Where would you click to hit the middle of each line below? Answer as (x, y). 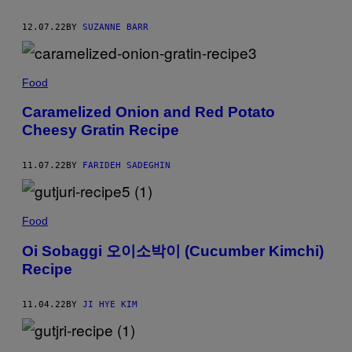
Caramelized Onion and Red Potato (148, 112)
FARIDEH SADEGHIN (126, 166)
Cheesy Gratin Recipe (101, 130)
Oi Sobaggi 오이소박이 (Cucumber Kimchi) (173, 251)
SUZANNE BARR (115, 27)
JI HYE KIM (110, 304)
